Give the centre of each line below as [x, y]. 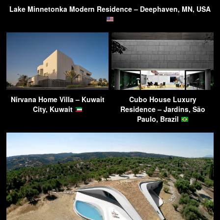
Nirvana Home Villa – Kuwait [57, 99]
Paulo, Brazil [159, 119]
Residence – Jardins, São [163, 109]
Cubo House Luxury [163, 99]
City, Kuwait [54, 109]
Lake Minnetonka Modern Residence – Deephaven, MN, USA [110, 9]
